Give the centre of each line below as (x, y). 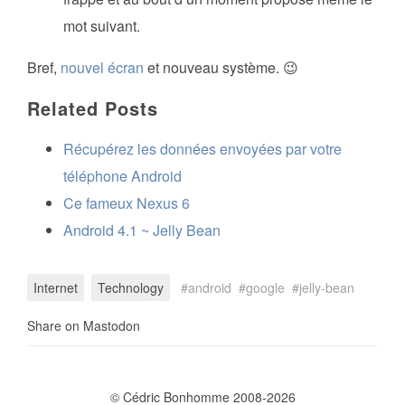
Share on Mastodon (84, 326)
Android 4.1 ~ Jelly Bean (142, 231)
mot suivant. (102, 26)
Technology (131, 288)
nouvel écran (102, 68)
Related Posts (93, 108)
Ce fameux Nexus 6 (127, 203)
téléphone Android (122, 176)
